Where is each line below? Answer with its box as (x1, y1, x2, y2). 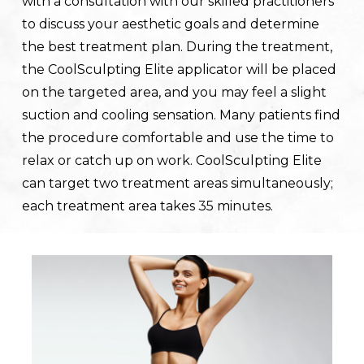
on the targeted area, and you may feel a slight (21, 84, 327, 100)
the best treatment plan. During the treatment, (21, 38, 332, 54)
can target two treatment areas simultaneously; (21, 175, 333, 191)
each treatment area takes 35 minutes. (21, 197, 273, 214)
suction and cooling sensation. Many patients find (21, 106, 340, 123)
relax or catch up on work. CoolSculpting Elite (21, 152, 322, 168)
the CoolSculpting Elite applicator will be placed (21, 61, 336, 77)
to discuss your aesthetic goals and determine (21, 15, 319, 32)
